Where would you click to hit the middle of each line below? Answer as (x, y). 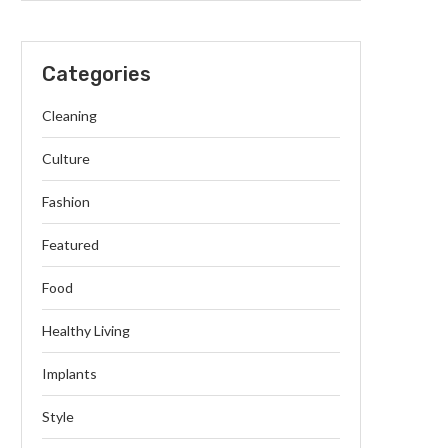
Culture (66, 158)
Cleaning (69, 115)
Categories (96, 74)
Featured (70, 244)
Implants (69, 373)
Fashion (66, 201)
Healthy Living (86, 330)
